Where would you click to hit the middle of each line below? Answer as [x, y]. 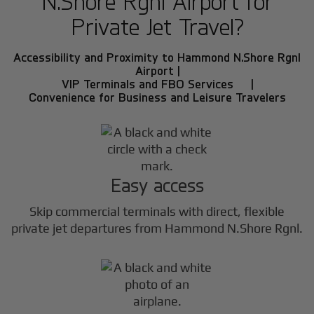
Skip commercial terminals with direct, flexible [157, 211]
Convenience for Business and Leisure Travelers [157, 97]
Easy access [157, 184]
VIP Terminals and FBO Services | [157, 83]
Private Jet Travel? [157, 26]
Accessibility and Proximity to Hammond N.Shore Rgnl [157, 57]
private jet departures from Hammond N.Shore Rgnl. [157, 228]
